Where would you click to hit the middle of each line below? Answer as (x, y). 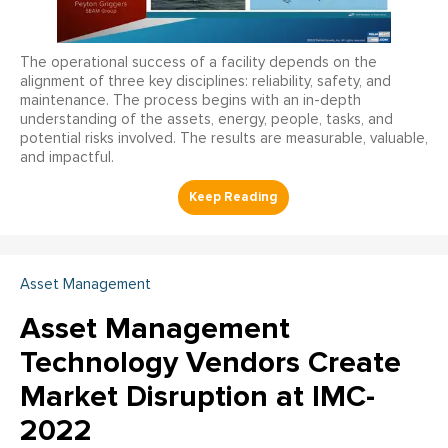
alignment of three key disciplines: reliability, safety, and (205, 81)
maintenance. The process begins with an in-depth (190, 100)
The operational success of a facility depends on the (198, 62)
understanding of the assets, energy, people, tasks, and (206, 119)
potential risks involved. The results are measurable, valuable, (224, 138)
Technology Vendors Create (210, 362)
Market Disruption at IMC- (197, 396)
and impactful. (67, 157)
